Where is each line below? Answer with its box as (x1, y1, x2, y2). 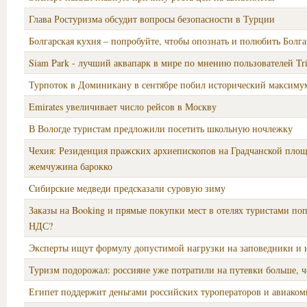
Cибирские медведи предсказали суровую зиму (29, 182, 225, 195)
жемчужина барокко (29, 160, 112, 173)
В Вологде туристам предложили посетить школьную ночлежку (29, 122, 293, 135)
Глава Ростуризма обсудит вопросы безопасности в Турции (29, 12, 275, 25)
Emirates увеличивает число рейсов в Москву (29, 100, 217, 113)
